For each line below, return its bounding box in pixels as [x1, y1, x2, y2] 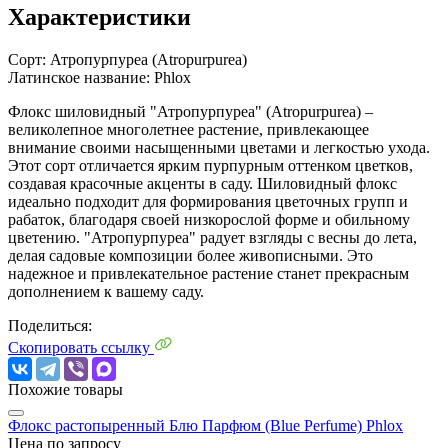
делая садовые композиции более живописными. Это [8, 246, 373, 264]
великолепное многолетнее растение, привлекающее [8, 120, 369, 138]
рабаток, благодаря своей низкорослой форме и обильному [8, 210, 410, 228]
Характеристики [8, 3, 191, 30]
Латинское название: [8, 68, 150, 86]
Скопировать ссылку [8, 338, 154, 356]
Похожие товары [8, 380, 123, 398]
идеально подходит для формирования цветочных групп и [8, 192, 408, 210]
